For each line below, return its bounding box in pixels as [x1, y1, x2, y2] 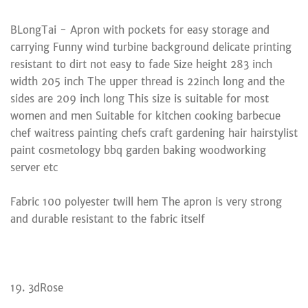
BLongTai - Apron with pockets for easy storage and [10, 23, 269, 36]
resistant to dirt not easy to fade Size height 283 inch [10, 57, 272, 71]
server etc [10, 160, 58, 174]
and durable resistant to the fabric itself [10, 212, 205, 225]
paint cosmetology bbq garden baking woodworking [10, 143, 266, 157]
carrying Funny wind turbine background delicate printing [10, 40, 291, 54]
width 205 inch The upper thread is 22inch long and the [10, 74, 285, 88]
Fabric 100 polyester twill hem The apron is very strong [10, 195, 282, 208]
